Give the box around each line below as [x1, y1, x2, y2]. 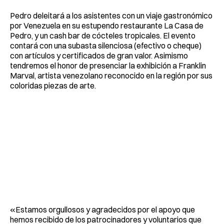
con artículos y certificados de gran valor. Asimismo [10, 50, 188, 60]
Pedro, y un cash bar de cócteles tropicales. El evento [10, 30, 195, 40]
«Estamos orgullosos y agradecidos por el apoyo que [10, 204, 195, 214]
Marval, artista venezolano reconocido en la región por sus [10, 70, 212, 80]
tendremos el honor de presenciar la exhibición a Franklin [10, 60, 206, 70]
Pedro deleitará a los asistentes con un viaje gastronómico [10, 10, 212, 20]
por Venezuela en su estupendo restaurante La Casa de [10, 20, 203, 30]
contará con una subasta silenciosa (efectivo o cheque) [10, 40, 201, 50]
